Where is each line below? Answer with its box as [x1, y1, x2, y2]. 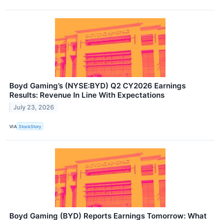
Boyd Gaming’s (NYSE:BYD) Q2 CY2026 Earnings [9, 81, 186, 91]
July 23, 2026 [13, 103, 55, 111]
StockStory [19, 123, 42, 129]
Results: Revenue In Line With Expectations [9, 90, 165, 100]
